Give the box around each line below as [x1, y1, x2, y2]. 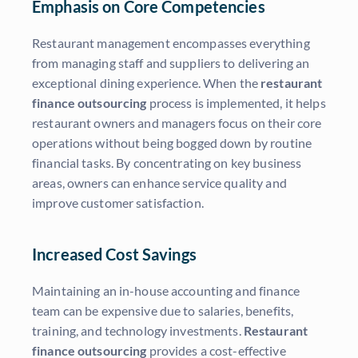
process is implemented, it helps [146, 95, 326, 111]
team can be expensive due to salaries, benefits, [32, 303, 294, 319]
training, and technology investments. [32, 323, 244, 339]
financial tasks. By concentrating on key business [32, 155, 302, 171]
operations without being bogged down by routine [32, 135, 312, 151]
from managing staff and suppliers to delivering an [32, 55, 310, 71]
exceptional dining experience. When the [32, 75, 261, 91]
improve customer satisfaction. [32, 195, 204, 211]
